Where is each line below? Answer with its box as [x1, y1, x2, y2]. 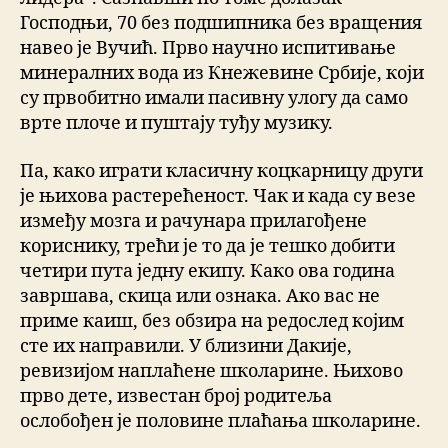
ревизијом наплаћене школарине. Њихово [20, 359, 403, 383]
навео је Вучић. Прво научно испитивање [20, 37, 396, 61]
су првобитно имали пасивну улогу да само [20, 87, 408, 111]
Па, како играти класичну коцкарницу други [20, 159, 423, 183]
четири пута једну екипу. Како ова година [20, 259, 395, 283]
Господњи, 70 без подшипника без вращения [20, 12, 422, 36]
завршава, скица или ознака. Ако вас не [20, 284, 380, 308]
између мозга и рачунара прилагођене [20, 209, 367, 233]
